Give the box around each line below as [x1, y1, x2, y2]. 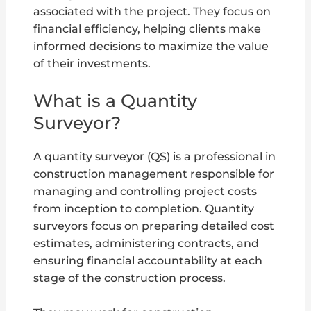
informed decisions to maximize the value [33, 40, 269, 53]
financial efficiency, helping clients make [33, 22, 262, 36]
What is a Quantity [33, 90, 198, 112]
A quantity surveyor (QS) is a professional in [33, 150, 276, 164]
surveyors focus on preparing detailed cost [33, 219, 275, 233]
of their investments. [33, 57, 151, 71]
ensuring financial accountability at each [33, 254, 263, 268]
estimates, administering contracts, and [33, 237, 260, 251]
